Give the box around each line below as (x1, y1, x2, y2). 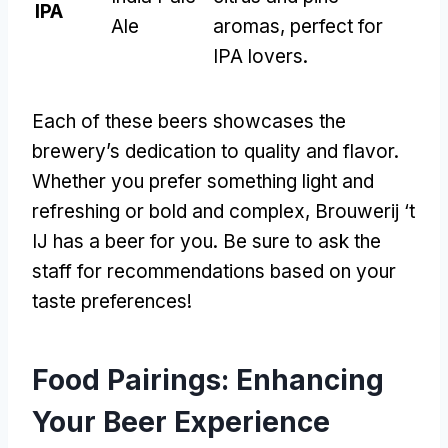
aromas (213, 14, 280, 38)
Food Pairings (32, 362, 221, 397)
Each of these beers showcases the (32, 109, 346, 133)
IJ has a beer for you (32, 229, 213, 253)
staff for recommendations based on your (32, 259, 396, 283)
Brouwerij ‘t (315, 199, 415, 223)
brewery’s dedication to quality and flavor (32, 139, 394, 163)
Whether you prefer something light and (32, 169, 374, 193)
